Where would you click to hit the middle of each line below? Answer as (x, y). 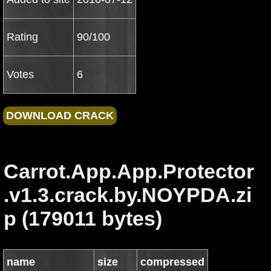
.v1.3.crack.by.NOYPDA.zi (128, 195)
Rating (22, 37)
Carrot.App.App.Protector (129, 171)
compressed (172, 262)
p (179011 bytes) (83, 218)
